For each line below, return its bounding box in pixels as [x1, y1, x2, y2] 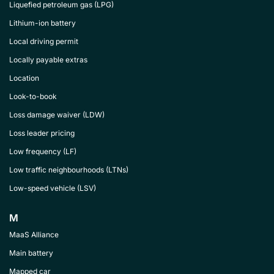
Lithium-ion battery [9, 18, 76, 28]
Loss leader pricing [9, 128, 75, 138]
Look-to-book [9, 92, 57, 101]
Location [9, 73, 39, 83]
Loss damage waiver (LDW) [9, 110, 105, 119]
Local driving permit [9, 37, 78, 46]
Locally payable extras [9, 55, 87, 64]
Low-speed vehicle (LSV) [9, 183, 96, 193]
